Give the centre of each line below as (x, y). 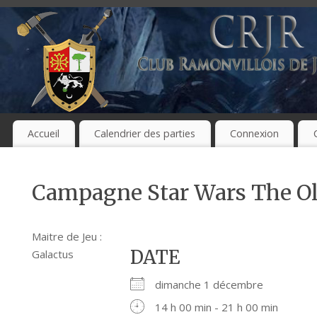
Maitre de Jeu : (67, 237)
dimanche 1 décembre (215, 285)
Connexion (254, 134)
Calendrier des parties (145, 134)
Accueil (44, 134)
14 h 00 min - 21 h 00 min (217, 307)
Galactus (53, 254)
